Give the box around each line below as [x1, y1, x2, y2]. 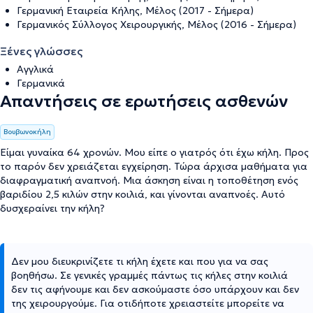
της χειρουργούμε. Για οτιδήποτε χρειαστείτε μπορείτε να [11, 296, 284, 310]
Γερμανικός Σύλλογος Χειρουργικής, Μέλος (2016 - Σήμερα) [17, 17, 296, 31]
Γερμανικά [17, 76, 65, 89]
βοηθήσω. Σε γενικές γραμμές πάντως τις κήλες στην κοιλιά [11, 268, 288, 282]
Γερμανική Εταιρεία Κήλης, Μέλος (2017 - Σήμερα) [17, 3, 254, 17]
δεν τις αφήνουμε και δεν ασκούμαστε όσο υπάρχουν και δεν [11, 282, 299, 296]
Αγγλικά [17, 62, 54, 75]
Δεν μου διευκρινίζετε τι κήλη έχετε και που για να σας [11, 254, 268, 268]
